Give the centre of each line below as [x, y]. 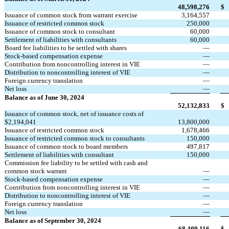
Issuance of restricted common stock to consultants [75, 139]
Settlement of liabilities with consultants [61, 40]
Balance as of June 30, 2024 [44, 98]
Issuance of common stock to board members [66, 147]
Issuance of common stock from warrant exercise [71, 15]
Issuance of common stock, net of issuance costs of [74, 114]
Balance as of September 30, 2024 [53, 221]
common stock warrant [36, 171]
